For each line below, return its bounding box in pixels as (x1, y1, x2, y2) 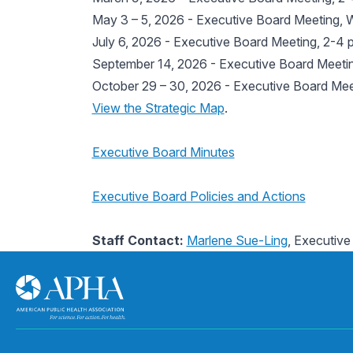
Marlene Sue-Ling (186, 232, 288, 248)
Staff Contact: (91, 232, 187, 248)
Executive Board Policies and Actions (91, 188, 306, 204)
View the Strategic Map (91, 100, 225, 116)
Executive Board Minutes (91, 144, 235, 160)
